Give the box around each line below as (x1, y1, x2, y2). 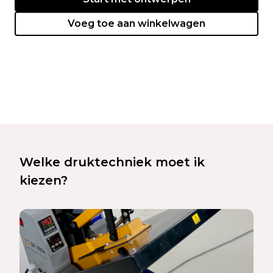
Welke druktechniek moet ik (19, 154, 205, 169)
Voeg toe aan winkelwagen (68, 17, 205, 29)
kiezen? (19, 172, 68, 188)
